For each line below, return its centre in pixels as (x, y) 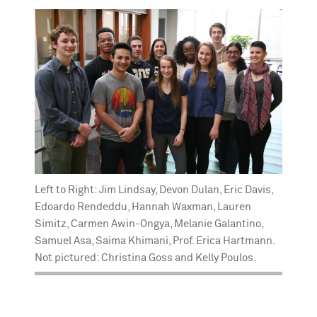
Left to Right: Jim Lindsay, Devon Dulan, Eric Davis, (154, 190)
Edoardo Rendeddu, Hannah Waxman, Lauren (143, 207)
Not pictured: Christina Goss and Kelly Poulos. (145, 258)
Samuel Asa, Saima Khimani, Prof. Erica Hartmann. (155, 241)
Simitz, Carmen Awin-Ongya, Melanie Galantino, (149, 224)
